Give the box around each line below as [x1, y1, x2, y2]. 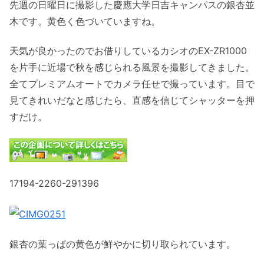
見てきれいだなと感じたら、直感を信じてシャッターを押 [9, 94, 255, 107]
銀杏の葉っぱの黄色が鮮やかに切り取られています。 [9, 237, 236, 250]
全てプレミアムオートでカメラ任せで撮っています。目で [9, 78, 255, 90]
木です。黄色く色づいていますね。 [9, 15, 160, 27]
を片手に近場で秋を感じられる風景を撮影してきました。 [9, 61, 255, 74]
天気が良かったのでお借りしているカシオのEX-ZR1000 [9, 45, 247, 57]
